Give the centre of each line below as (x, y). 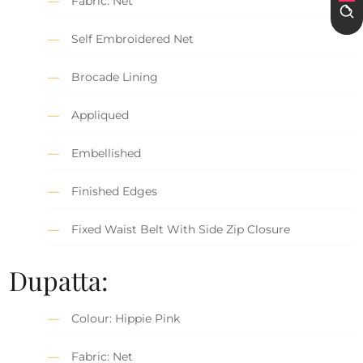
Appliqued (100, 115)
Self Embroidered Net (133, 38)
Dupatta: (59, 280)
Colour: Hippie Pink (126, 318)
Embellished (107, 153)
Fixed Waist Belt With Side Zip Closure (181, 229)
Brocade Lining (115, 77)
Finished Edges (115, 191)
